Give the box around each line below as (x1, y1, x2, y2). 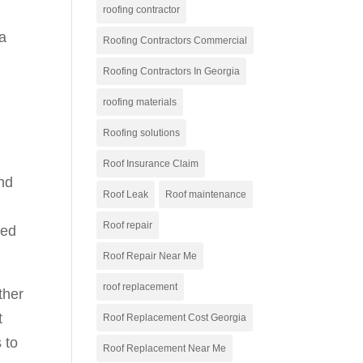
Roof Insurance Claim (103, 158, 199, 169)
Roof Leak (103, 189, 149, 200)
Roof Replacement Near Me (103, 343, 227, 354)
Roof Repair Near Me (103, 250, 198, 262)
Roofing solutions (103, 127, 181, 139)
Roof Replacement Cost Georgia (103, 312, 247, 323)
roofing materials (103, 96, 177, 108)
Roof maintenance (165, 189, 247, 200)
